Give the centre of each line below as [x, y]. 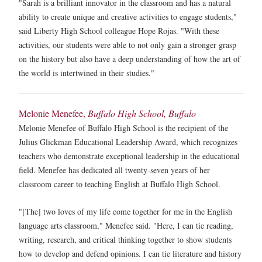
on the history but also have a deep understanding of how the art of [130, 58]
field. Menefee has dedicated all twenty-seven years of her [114, 170]
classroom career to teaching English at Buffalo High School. [120, 184]
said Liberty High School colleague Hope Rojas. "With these [119, 30]
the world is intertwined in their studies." [87, 73]
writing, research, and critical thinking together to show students [125, 239]
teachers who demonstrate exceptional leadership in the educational [129, 156]
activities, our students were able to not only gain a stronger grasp [127, 44]
